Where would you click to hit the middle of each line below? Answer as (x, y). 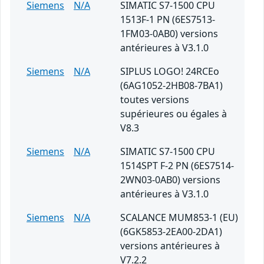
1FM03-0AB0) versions (169, 34)
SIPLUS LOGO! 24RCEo (170, 72)
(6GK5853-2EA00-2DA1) (171, 232)
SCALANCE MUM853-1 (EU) (179, 218)
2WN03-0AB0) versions (170, 180)
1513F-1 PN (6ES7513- (168, 20)
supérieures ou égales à (174, 114)
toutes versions (155, 100)
